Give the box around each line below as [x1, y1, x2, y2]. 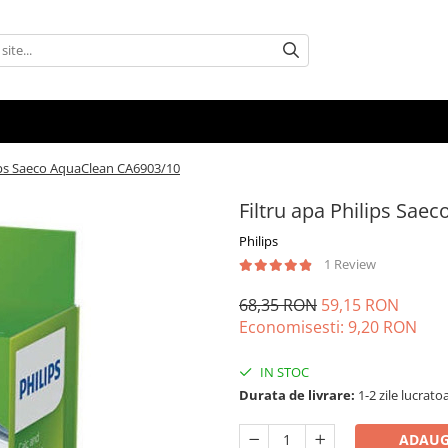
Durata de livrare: [239, 386, 355, 404]
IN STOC [257, 363, 309, 381]
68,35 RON [239, 294, 317, 316]
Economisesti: [239, 316, 348, 338]
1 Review [324, 255, 376, 273]
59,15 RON [321, 294, 399, 316]
